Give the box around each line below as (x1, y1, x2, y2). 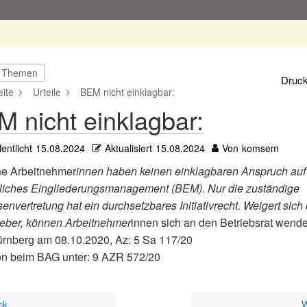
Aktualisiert (104, 141, 152, 155)
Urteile (32, 85, 61, 99)
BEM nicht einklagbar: (79, 85, 175, 99)
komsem (241, 141, 279, 155)
